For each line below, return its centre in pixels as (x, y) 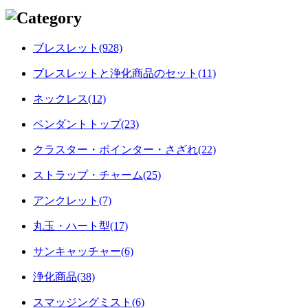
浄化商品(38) (64, 276)
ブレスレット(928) (78, 47)
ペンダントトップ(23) (86, 124)
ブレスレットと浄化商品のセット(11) (124, 73)
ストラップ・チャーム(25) (97, 175)
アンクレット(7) (72, 200)
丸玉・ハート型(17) (80, 225)
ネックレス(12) (69, 98)
